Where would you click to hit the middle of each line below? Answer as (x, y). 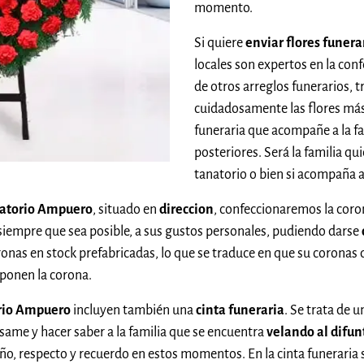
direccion (186, 209)
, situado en (126, 209)
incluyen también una (133, 310)
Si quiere (220, 43)
